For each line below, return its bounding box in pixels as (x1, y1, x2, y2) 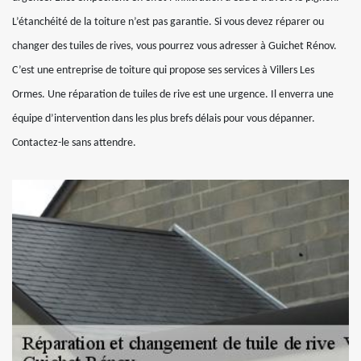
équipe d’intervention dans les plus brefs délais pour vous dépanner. (12, 113, 315, 125)
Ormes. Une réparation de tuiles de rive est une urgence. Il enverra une (12, 89, 334, 101)
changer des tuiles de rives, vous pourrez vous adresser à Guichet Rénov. (12, 40, 337, 52)
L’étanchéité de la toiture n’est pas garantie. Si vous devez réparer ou (12, 16, 324, 28)
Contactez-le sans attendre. (12, 137, 136, 149)
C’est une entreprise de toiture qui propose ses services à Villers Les (12, 64, 314, 77)
